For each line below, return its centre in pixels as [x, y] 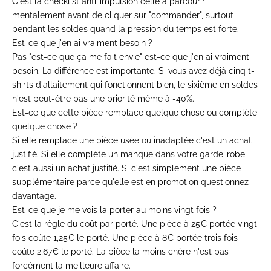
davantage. [34, 196]
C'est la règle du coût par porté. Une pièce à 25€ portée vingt [135, 224]
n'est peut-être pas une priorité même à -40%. [103, 99]
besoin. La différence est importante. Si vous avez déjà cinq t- [133, 71]
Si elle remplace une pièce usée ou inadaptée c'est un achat [132, 141]
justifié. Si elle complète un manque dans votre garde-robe [129, 155]
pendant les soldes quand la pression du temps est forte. [126, 29]
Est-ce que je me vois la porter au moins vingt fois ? [114, 210]
